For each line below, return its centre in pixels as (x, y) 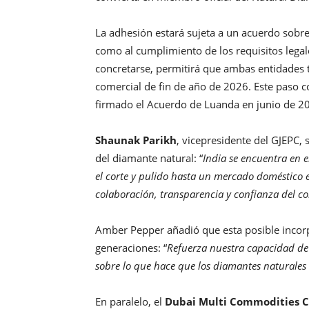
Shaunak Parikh (136, 140)
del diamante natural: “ (149, 158)
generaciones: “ (131, 248)
